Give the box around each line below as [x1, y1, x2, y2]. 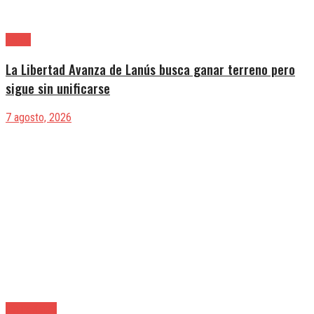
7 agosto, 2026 [6, 110, 71, 124]
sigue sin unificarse [6, 78, 110, 98]
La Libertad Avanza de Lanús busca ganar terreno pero [6, 60, 295, 79]
